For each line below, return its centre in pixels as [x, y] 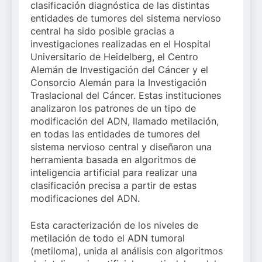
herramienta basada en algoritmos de [113, 160]
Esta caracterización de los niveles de [114, 225]
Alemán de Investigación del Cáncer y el [119, 70]
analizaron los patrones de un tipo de [113, 108]
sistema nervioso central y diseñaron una [121, 147]
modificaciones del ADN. [85, 198]
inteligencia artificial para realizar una [114, 173]
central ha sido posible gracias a [102, 31]
